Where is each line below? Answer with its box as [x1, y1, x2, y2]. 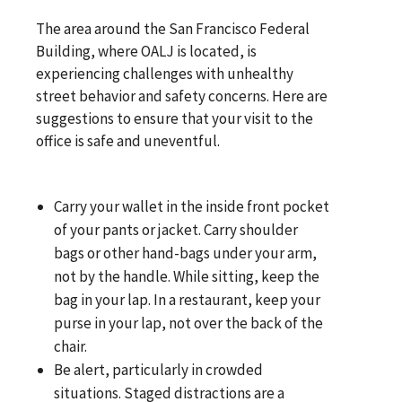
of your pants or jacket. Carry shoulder [54, 219, 299, 240]
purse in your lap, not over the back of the [54, 312, 324, 333]
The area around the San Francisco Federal [36, 18, 310, 39]
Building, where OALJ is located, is [36, 40, 257, 61]
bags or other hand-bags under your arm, [54, 242, 318, 263]
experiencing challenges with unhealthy [36, 63, 293, 83]
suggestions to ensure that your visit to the [36, 108, 313, 128]
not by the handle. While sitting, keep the [54, 266, 320, 286]
